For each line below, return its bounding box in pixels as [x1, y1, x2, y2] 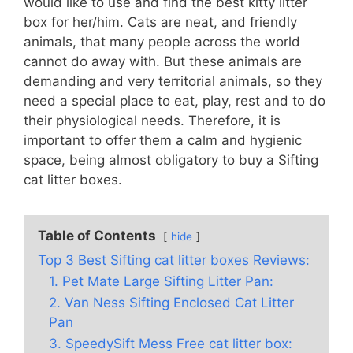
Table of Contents [38, 228, 156, 244]
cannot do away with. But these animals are [24, 54, 302, 70]
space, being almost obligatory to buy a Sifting [24, 152, 318, 169]
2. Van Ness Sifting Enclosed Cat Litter [49, 295, 294, 311]
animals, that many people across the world [24, 34, 300, 50]
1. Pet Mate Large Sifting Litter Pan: [49, 273, 273, 290]
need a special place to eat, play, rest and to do [24, 93, 325, 110]
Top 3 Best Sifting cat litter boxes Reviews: [38, 252, 310, 269]
